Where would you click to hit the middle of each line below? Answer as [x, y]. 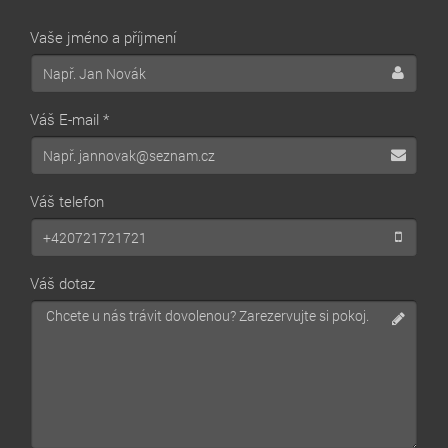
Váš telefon [67, 201]
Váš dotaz [62, 283]
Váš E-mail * [69, 119]
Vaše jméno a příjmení [103, 37]
